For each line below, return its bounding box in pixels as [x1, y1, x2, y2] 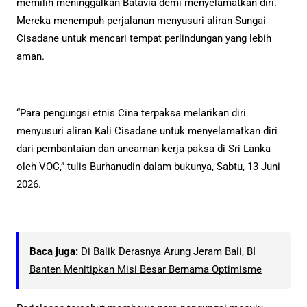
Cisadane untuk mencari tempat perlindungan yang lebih [16, 32, 271, 45]
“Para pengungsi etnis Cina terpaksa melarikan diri [16, 106, 246, 119]
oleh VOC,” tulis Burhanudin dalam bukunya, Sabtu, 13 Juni [16, 160, 280, 173]
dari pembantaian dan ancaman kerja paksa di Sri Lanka [16, 142, 271, 155]
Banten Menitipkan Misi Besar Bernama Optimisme [29, 263, 262, 276]
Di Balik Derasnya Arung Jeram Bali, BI [81, 245, 256, 258]
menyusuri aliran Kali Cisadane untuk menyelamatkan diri [16, 124, 278, 137]
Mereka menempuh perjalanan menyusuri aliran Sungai [16, 14, 266, 27]
